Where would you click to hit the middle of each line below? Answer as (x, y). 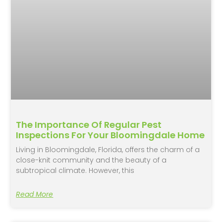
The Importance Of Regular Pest (89, 124)
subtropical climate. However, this (75, 170)
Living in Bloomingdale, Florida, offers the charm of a (108, 149)
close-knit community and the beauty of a (91, 160)
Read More (35, 194)
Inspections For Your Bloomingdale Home (111, 135)
